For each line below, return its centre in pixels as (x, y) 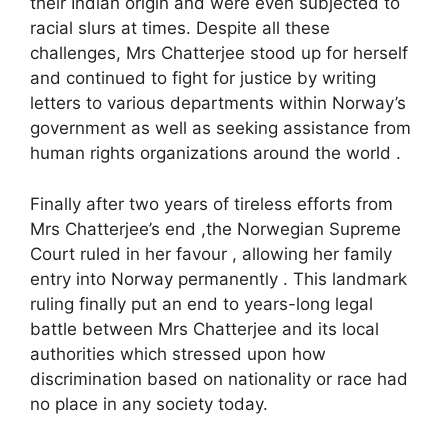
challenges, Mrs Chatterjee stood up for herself (219, 53)
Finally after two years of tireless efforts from (211, 203)
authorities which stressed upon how (178, 353)
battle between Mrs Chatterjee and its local (204, 328)
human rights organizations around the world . (215, 153)
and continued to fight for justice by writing (203, 78)
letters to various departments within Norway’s (218, 103)
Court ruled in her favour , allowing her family (211, 253)
